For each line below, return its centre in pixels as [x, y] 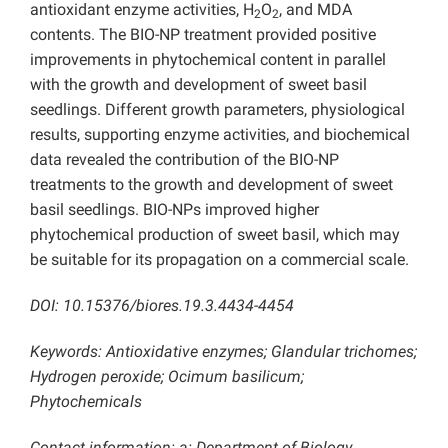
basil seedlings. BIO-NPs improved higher [174, 210]
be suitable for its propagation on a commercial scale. [219, 260]
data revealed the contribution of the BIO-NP [184, 160]
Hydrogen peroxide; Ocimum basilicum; [167, 377]
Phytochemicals [86, 402]
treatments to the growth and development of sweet [211, 185]
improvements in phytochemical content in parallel [208, 60]
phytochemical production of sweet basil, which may [215, 235]
